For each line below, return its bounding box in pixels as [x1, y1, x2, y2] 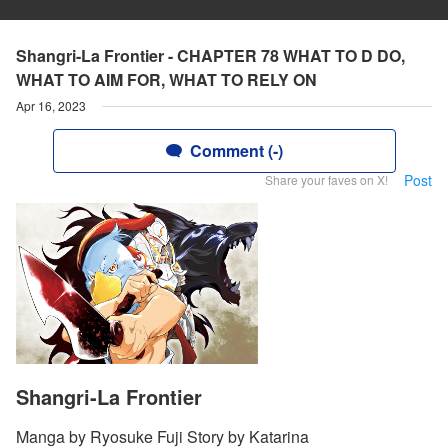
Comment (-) [189, 139, 283, 162]
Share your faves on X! [265, 171, 388, 188]
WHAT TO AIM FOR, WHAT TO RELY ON [16, 68, 317, 91]
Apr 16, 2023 [16, 97, 86, 114]
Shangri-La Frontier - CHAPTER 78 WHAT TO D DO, [16, 44, 405, 67]
